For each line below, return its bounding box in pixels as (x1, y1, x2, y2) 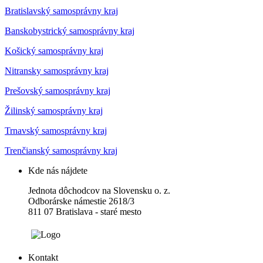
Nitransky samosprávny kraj (5, 66, 109, 76)
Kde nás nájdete (28, 166, 87, 176)
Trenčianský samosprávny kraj (5, 146, 117, 156)
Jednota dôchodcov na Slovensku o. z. (28, 186, 170, 196)
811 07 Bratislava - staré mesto (28, 207, 141, 217)
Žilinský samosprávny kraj (5, 106, 103, 116)
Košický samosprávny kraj (5, 46, 103, 56)
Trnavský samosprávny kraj (5, 126, 107, 136)
